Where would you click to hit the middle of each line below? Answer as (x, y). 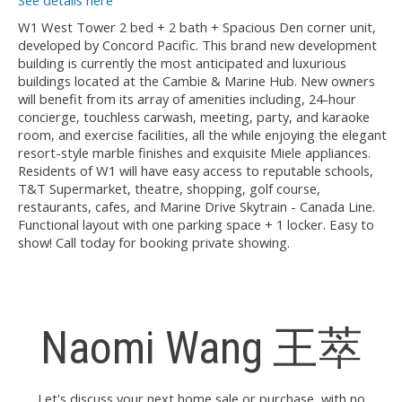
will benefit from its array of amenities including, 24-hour (187, 99)
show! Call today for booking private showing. (154, 243)
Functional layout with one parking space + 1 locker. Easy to (196, 225)
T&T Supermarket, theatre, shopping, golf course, (169, 189)
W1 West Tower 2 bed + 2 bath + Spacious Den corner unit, (197, 27)
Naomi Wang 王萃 (201, 349)
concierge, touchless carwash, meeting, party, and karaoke (194, 117)
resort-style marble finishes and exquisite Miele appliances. (194, 153)
